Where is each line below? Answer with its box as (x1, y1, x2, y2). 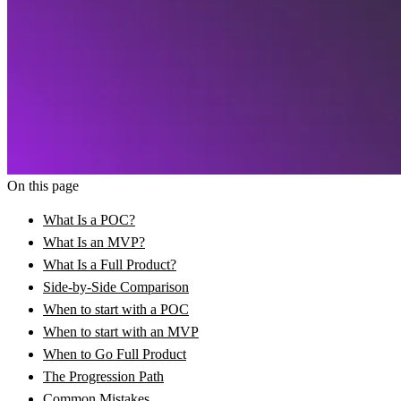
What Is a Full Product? (43, 256, 176, 272)
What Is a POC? (43, 211, 135, 227)
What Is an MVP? (43, 234, 145, 250)
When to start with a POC (43, 301, 189, 317)
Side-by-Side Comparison (43, 278, 189, 294)
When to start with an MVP (43, 323, 199, 339)
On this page (7, 177, 79, 193)
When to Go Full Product (43, 346, 186, 362)
